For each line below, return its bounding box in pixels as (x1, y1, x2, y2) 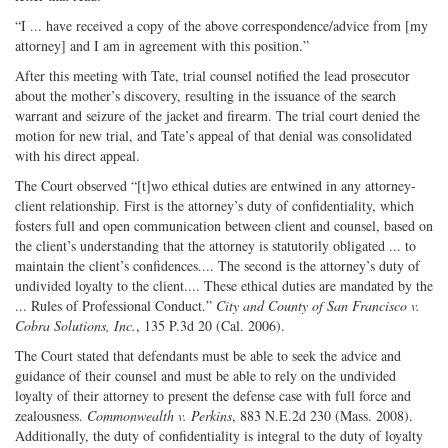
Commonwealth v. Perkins (87, 405, 232, 425)
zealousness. (15, 405, 87, 425)
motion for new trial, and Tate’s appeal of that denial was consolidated (15, 125, 412, 145)
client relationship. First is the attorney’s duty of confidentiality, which (15, 195, 414, 215)
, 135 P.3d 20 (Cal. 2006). (136, 315, 285, 335)
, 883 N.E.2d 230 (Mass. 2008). (232, 405, 413, 425)
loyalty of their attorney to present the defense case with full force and (15, 385, 411, 405)
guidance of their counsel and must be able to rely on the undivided (15, 365, 396, 385)
